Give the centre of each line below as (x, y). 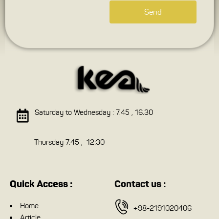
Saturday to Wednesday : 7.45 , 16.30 (94, 112)
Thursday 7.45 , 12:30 (69, 142)
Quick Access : (41, 184)
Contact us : (140, 184)
